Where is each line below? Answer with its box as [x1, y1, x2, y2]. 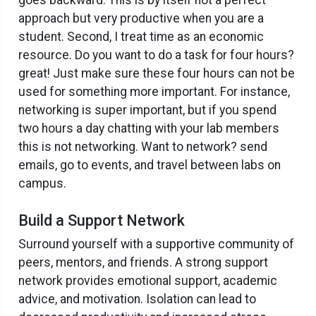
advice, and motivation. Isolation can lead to [18, 291, 256, 306]
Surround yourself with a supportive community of [18, 236, 294, 251]
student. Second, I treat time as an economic [18, 29, 264, 44]
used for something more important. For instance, [18, 84, 290, 99]
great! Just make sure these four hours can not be [18, 66, 295, 80]
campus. [18, 176, 66, 190]
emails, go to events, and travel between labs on [18, 157, 281, 172]
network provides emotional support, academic [18, 273, 277, 288]
